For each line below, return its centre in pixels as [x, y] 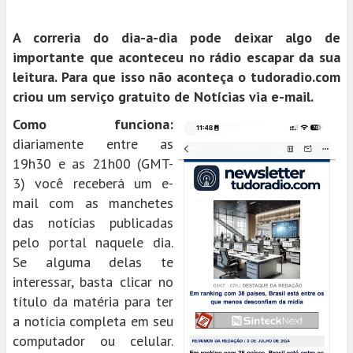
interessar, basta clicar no [93, 282]
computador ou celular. [93, 341]
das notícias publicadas [93, 223]
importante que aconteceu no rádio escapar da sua [176, 57]
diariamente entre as [93, 144]
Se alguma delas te [93, 262]
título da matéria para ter [93, 301]
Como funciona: [93, 124]
